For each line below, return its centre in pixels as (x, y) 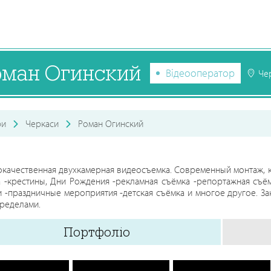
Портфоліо (96, 232)
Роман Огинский (111, 123)
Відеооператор (200, 73)
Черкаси (42, 123)
